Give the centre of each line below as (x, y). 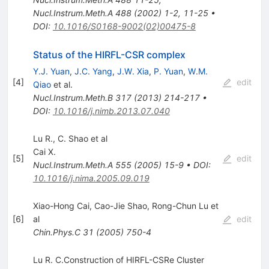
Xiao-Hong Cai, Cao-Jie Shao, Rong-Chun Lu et (125, 205)
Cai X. (44, 151)
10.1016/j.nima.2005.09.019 (91, 178)
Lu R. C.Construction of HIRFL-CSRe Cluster (118, 259)
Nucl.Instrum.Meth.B (73, 97)
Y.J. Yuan (51, 71)
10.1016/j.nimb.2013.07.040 (111, 110)
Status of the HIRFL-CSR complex (109, 54)
